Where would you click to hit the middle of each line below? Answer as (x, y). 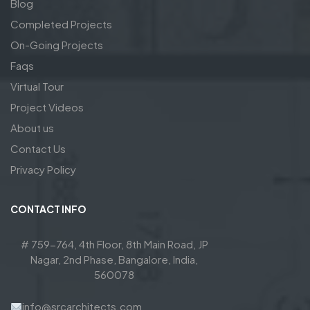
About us (32, 128)
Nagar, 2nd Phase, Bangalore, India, (114, 259)
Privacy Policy (43, 170)
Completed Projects (61, 24)
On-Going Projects (57, 45)
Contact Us (38, 149)
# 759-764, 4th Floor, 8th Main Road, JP (114, 244)
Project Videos (47, 107)
